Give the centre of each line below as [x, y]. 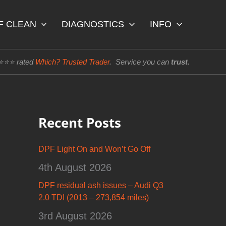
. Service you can [140, 62]
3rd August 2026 [75, 216]
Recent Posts [80, 123]
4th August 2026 [75, 168]
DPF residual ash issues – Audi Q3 [101, 186]
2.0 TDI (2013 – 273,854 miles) [94, 198]
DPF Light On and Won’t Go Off [94, 149]
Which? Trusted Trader [72, 62]
